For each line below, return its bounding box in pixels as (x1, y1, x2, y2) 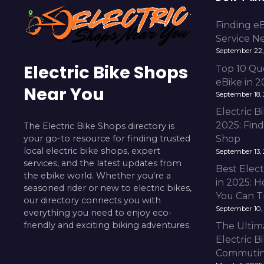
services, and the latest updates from (24, 158, 181, 169)
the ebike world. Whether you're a (24, 170, 171, 181)
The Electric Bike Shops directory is (24, 121, 174, 132)
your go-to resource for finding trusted (24, 133, 190, 144)
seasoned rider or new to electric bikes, (24, 183, 192, 194)
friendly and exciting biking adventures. (24, 220, 191, 231)
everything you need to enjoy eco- (24, 207, 172, 219)
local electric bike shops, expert (24, 146, 160, 157)
